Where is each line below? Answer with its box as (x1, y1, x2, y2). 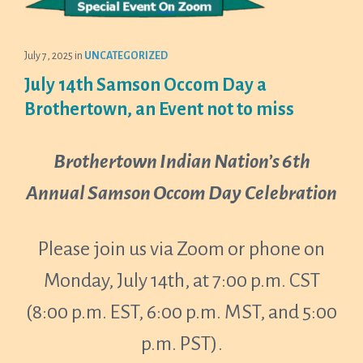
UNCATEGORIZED (84, 50, 168, 62)
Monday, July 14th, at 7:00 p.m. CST (43, 270, 320, 291)
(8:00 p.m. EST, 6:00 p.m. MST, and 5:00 (26, 301, 337, 322)
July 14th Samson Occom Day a (24, 75, 267, 95)
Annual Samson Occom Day (26, 182, 241, 203)
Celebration (245, 182, 337, 203)
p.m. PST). (140, 333, 223, 354)
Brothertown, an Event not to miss (24, 100, 294, 119)
